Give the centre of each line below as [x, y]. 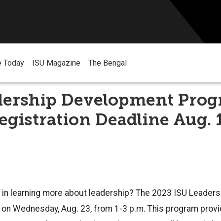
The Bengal [108, 63]
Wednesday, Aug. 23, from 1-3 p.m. [80, 208]
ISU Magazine [56, 63]
